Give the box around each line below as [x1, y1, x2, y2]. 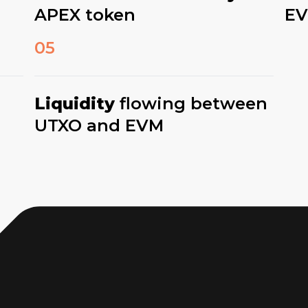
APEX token [34, 5, 136, 25]
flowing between [115, 93, 268, 113]
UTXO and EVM [34, 115, 164, 135]
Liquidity [34, 93, 115, 113]
